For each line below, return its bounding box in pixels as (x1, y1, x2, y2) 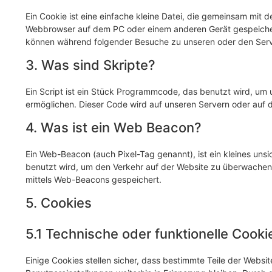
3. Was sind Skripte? (25, 57, 155, 73)
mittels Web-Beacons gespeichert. (25, 174, 161, 185)
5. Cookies (25, 195, 92, 211)
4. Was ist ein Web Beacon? (25, 120, 202, 136)
